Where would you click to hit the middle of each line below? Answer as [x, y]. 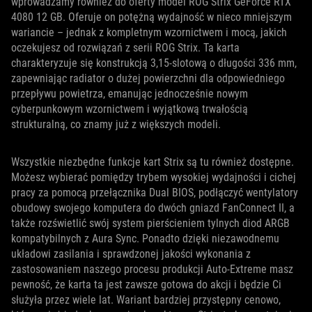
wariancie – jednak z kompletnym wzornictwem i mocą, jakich [149, 32]
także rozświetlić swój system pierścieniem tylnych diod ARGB [150, 223]
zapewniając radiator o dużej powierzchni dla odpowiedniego [148, 78]
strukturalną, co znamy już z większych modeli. [116, 124]
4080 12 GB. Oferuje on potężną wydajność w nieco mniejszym [151, 17]
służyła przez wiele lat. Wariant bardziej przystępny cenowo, [146, 299]
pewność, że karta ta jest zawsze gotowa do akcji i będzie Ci [146, 284]
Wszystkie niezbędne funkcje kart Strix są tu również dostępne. [153, 162]
